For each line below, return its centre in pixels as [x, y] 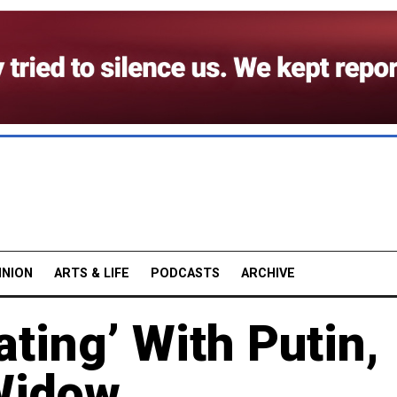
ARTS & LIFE [92, 273]
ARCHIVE [268, 273]
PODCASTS [185, 273]
